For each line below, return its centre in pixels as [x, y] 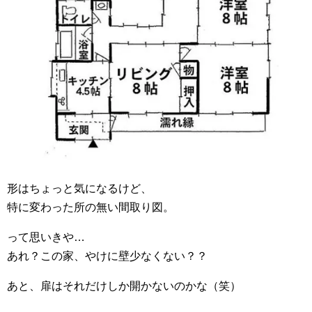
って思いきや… [46, 237]
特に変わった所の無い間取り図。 [91, 207]
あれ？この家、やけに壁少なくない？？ [107, 256]
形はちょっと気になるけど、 [79, 188]
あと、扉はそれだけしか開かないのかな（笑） [124, 286]
